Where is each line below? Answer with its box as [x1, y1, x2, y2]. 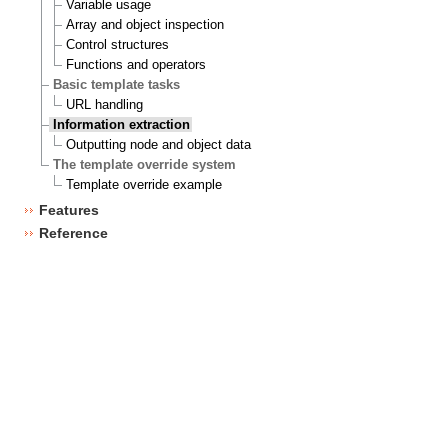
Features [38, 201, 99, 218]
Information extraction [53, 117, 191, 133]
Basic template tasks [53, 77, 181, 93]
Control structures [65, 37, 169, 53]
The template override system [53, 157, 237, 173]
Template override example [65, 177, 222, 193]
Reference [38, 224, 108, 241]
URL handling [65, 97, 143, 113]
